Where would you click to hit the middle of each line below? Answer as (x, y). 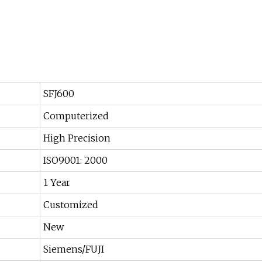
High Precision (77, 138)
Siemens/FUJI (74, 249)
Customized (71, 205)
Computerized (76, 116)
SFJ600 (59, 94)
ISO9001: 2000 (75, 161)
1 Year (57, 183)
